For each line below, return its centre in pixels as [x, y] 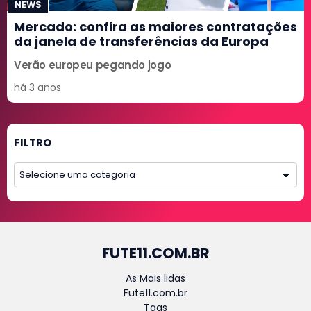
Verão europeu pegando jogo [93, 65]
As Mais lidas [155, 279]
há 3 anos [37, 88]
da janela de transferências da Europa [141, 42]
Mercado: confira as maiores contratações [155, 27]
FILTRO [33, 143]
